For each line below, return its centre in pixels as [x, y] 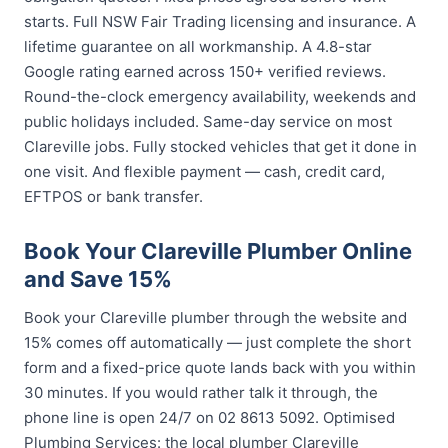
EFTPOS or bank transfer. [113, 196]
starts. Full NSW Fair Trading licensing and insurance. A [220, 21]
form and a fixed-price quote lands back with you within [220, 367]
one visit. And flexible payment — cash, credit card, [204, 171]
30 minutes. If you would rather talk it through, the [201, 392]
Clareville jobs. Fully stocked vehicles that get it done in [220, 146]
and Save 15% [98, 279]
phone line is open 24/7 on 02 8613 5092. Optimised [209, 417]
